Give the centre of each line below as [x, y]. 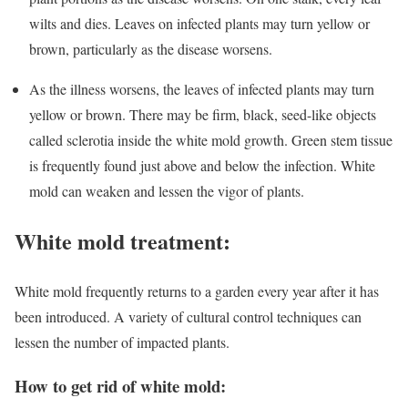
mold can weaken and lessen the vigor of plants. [169, 190]
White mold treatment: [122, 240]
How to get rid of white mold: [120, 386]
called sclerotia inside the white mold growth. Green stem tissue [211, 139]
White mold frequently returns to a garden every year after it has [197, 291]
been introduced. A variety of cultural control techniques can [188, 316]
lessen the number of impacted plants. [122, 342]
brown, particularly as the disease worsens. [151, 48]
